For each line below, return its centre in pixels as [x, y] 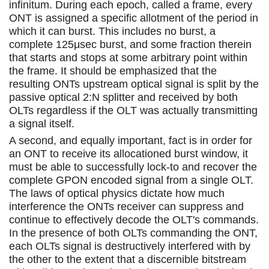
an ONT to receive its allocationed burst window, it [128, 153]
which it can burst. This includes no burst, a [112, 31]
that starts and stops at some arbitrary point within [128, 57]
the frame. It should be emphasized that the [113, 71]
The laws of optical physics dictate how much [117, 193]
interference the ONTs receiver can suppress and [126, 206]
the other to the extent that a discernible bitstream [128, 259]
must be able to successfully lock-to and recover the [133, 167]
